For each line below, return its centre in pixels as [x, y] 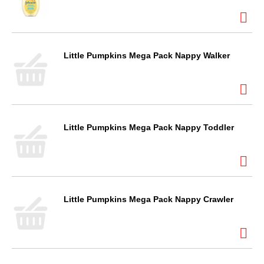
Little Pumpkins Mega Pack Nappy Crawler [148, 199]
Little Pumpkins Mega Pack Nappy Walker [147, 55]
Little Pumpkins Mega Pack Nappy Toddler [149, 127]
